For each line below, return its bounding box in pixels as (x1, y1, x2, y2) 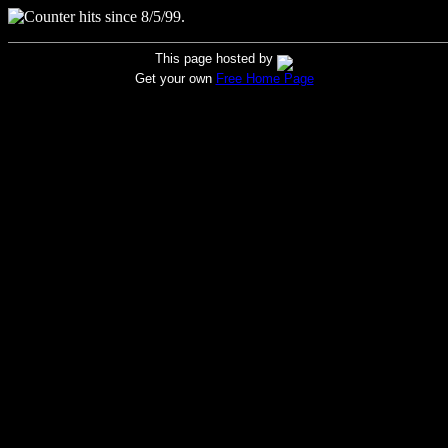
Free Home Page (215, 71, 314, 86)
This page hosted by (155, 51, 277, 66)
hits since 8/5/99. (75, 8, 185, 25)
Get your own (134, 71, 216, 86)
